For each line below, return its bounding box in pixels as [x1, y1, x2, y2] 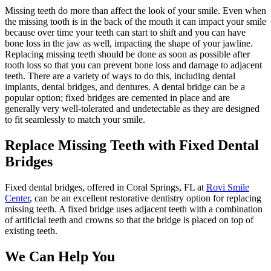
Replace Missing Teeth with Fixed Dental [5, 137, 259, 154]
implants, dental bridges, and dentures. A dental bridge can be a [5, 82, 245, 93]
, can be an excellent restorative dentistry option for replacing [30, 193, 261, 204]
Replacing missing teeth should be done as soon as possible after [5, 49, 250, 60]
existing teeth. [5, 226, 57, 237]
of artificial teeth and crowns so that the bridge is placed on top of [5, 215, 253, 226]
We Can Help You [5, 248, 115, 264]
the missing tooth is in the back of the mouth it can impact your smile [5, 16, 266, 27]
